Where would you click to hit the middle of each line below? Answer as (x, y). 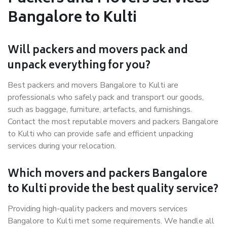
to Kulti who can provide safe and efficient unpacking (100, 134)
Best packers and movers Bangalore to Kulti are (93, 85)
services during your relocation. (62, 146)
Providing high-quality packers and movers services (98, 209)
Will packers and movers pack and (98, 51)
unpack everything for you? (79, 66)
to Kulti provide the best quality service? (113, 190)
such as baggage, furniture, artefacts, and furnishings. (100, 109)
